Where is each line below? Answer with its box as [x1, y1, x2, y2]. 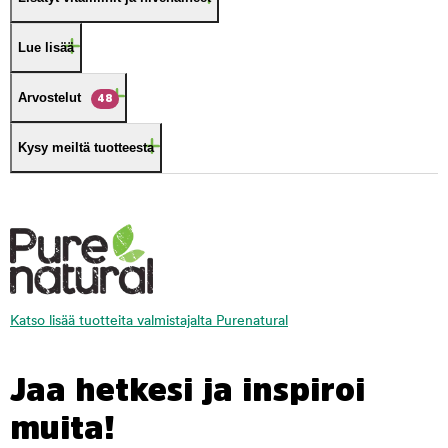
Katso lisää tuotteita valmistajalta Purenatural [10, 313, 288, 329]
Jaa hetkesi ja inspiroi [10, 373, 365, 406]
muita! [10, 411, 115, 444]
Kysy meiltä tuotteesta [18, 140, 154, 155]
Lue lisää [18, 40, 74, 55]
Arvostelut [18, 90, 81, 105]
